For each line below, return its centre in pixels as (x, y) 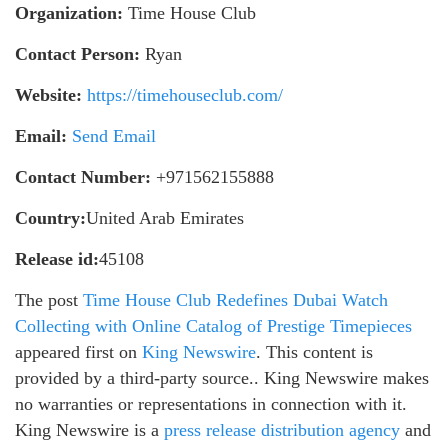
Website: (48, 94)
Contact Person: (77, 53)
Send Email (114, 135)
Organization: (69, 12)
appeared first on (78, 351)
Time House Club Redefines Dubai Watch (235, 299)
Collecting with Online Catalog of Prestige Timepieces (213, 325)
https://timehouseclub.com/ (185, 94)
